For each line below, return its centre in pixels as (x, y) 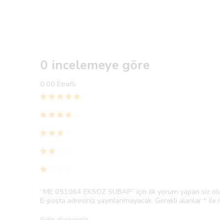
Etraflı (66, 84)
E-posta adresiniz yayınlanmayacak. (97, 201)
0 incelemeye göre (95, 65)
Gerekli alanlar (179, 201)
